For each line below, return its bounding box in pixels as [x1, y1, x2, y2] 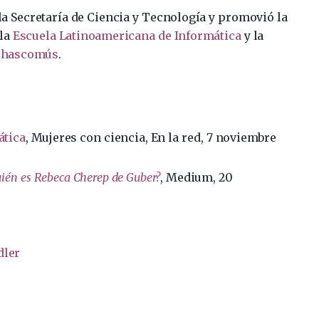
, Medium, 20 [160, 169, 233, 184]
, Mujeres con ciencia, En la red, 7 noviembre [25, 130, 276, 145]
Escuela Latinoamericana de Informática [12, 28, 241, 43]
